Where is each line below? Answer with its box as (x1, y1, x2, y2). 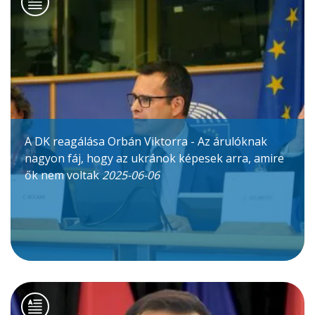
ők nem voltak (25, 167, 102, 184)
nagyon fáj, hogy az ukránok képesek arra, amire (25, 150, 284, 167)
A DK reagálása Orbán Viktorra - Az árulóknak (25, 134, 267, 150)
